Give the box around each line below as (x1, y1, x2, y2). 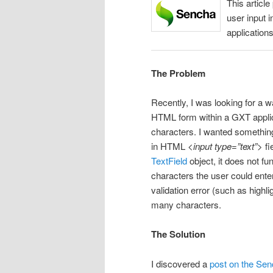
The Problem (151, 66, 205, 80)
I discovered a (151, 257, 210, 270)
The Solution (151, 227, 205, 241)
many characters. (151, 198, 221, 211)
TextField (151, 154, 187, 168)
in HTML (151, 140, 188, 153)
